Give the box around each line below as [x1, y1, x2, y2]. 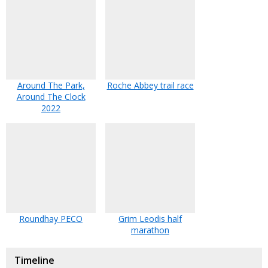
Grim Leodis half [118, 213, 182, 225]
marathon [131, 224, 169, 236]
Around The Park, [17, 80, 85, 92]
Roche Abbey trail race [106, 80, 194, 92]
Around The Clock [16, 91, 86, 103]
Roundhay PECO [19, 213, 83, 225]
